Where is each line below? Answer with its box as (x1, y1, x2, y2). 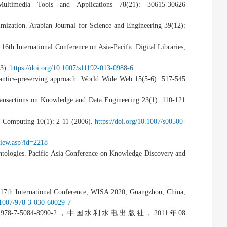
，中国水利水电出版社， (57, 209, 154, 217)
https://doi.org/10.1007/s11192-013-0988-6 (10, 64, 133, 72)
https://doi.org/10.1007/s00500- (95, 118, 186, 125)
